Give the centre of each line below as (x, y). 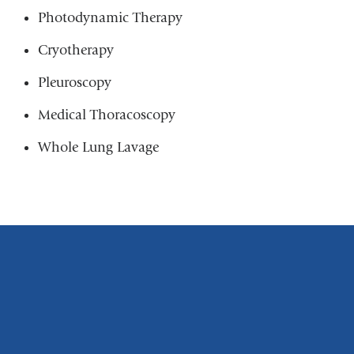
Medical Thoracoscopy (106, 115)
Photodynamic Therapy (110, 17)
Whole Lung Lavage (98, 147)
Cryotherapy (75, 50)
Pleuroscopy (74, 82)
